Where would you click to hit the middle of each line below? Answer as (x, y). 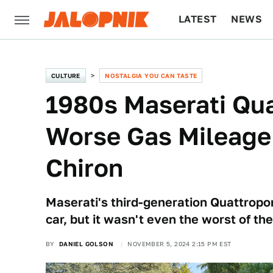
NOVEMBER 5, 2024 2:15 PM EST (179, 244)
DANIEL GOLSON (86, 244)
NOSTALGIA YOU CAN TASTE (151, 76)
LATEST (198, 19)
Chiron (84, 168)
